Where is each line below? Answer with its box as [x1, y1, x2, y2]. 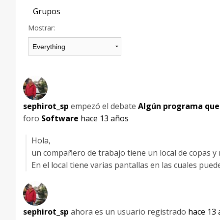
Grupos [33, 6, 60, 17]
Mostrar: [28, 23, 55, 33]
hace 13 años [81, 113, 129, 124]
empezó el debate [69, 101, 138, 112]
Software [41, 113, 79, 124]
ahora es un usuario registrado [69, 206, 188, 218]
